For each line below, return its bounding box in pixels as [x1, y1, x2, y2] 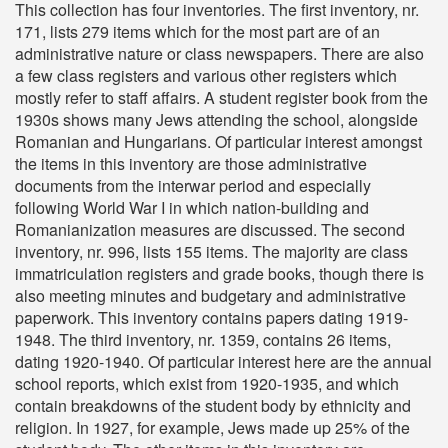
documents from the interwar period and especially [15, 174, 371, 197]
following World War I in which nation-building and [15, 196, 369, 219]
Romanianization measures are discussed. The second [15, 218, 405, 241]
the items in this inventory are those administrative [15, 152, 367, 175]
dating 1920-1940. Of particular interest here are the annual [15, 350, 432, 373]
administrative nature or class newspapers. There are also [15, 42, 424, 65]
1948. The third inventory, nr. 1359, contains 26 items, [15, 328, 391, 351]
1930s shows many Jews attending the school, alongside [15, 108, 418, 131]
